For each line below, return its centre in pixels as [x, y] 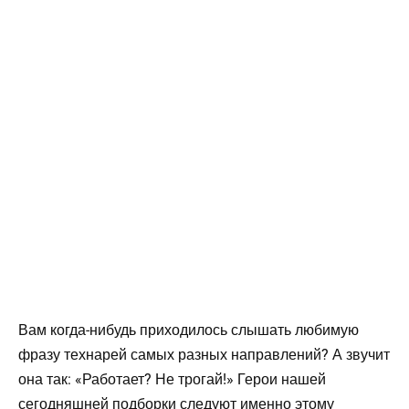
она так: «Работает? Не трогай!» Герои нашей [172, 379]
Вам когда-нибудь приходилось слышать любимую [189, 330]
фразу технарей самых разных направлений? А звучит [204, 354]
